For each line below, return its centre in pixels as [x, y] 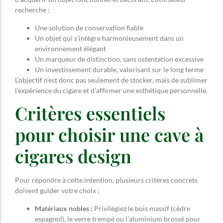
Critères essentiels [90, 113]
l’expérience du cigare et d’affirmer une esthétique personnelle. [111, 90]
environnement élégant [70, 48]
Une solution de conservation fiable [89, 27]
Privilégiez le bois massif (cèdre [141, 208]
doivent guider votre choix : [57, 191]
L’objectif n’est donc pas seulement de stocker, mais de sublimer [111, 80]
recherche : [32, 10]
